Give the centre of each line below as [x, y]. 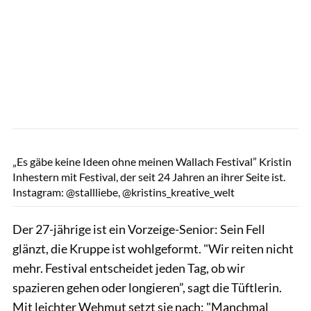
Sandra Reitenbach [273, 136]
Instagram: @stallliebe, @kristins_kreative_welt [124, 192]
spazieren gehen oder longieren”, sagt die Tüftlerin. [147, 287]
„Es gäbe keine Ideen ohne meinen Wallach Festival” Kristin [152, 161]
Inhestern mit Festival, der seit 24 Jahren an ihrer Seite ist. [149, 176]
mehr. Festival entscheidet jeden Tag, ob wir [129, 268]
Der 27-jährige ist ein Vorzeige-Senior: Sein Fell [139, 229]
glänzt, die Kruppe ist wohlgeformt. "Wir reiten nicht [153, 248]
